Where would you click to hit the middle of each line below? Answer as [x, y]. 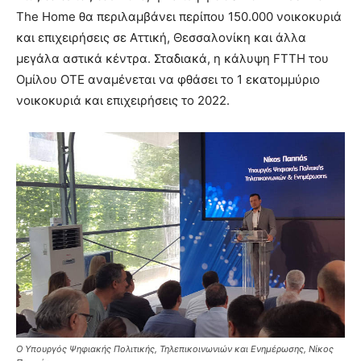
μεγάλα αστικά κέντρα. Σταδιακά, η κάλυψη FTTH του [172, 58]
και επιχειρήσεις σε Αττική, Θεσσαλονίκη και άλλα [161, 37]
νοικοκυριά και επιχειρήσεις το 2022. [123, 100]
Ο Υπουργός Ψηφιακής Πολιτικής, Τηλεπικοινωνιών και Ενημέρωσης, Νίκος [175, 349]
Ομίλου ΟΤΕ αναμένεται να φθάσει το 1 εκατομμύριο [168, 79]
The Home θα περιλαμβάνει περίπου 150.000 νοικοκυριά [179, 16]
